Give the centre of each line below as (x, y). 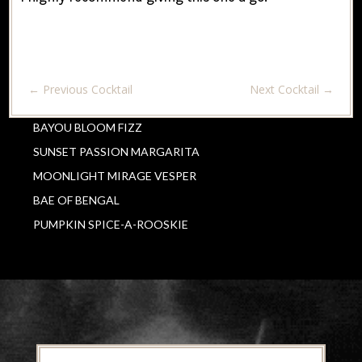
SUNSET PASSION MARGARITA (117, 151)
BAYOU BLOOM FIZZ (88, 127)
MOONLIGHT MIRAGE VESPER (115, 175)
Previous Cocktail (88, 89)
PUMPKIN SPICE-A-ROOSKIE (111, 224)
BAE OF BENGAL (77, 200)
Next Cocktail (284, 89)
